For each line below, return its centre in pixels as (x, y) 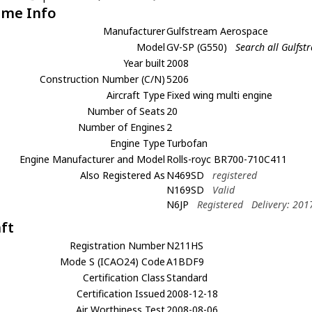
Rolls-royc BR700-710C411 (227, 159)
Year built (145, 63)
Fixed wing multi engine (220, 95)
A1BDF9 (186, 261)
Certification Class (124, 277)
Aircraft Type (136, 95)
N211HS (185, 245)
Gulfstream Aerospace (218, 31)
